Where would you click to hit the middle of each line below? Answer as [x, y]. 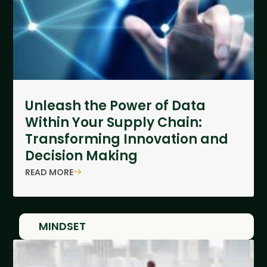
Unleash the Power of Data [116, 106]
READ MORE [49, 172]
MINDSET [63, 226]
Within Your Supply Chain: [114, 123]
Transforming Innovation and [127, 139]
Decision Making [82, 156]
